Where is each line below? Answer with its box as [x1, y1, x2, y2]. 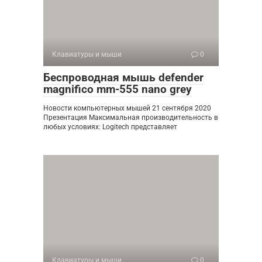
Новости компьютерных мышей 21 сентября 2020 [43, 104, 211, 112]
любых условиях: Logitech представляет [43, 122, 177, 131]
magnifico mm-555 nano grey [43, 82, 192, 96]
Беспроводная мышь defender [43, 70, 204, 84]
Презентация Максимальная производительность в [43, 113, 218, 122]
